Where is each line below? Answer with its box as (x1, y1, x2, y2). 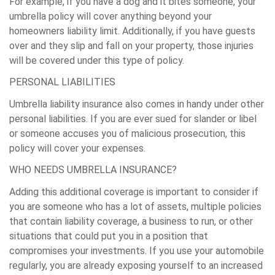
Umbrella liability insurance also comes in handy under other (9, 98, 264, 110)
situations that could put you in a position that (9, 230, 208, 242)
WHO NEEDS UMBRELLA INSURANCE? (9, 164, 177, 176)
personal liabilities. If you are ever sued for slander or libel (9, 113, 257, 125)
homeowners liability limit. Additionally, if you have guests (9, 25, 255, 37)
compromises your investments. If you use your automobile (9, 245, 264, 257)
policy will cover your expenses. (9, 142, 145, 154)
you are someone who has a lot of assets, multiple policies (9, 201, 261, 212)
